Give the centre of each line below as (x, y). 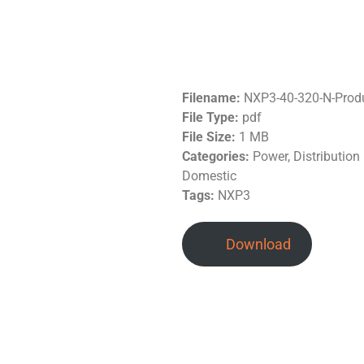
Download (258, 244)
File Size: (210, 136)
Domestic (209, 175)
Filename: (213, 97)
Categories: (217, 156)
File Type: (212, 117)
